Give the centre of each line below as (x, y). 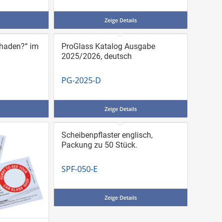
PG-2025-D (81, 80)
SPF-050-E (79, 169)
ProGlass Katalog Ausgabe (108, 46)
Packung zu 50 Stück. (99, 145)
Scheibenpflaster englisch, (107, 135)
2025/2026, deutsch (96, 56)
